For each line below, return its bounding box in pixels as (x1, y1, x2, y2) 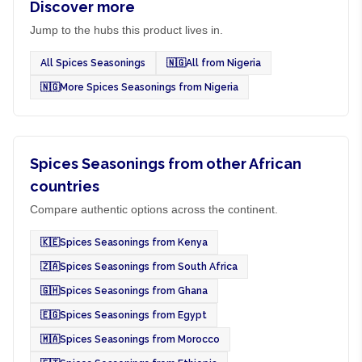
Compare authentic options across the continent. (30, 202, 278, 216)
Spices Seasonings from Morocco (60, 333, 220, 345)
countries (30, 177, 99, 195)
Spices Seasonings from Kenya (60, 236, 208, 248)
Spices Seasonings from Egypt (60, 309, 207, 321)
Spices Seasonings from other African (30, 154, 301, 172)
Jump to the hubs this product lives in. (30, 23, 223, 36)
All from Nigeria (186, 57, 261, 69)
